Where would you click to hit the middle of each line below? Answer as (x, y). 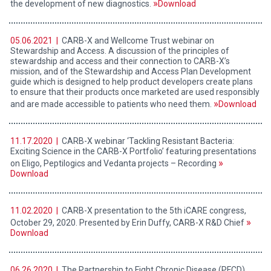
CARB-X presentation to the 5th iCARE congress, (153, 211)
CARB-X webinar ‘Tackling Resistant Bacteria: (147, 141)
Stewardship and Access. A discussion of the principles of (120, 51)
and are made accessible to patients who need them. (112, 104)
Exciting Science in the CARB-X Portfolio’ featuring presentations (133, 152)
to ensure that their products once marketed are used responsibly (135, 92)
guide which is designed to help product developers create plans (132, 82)
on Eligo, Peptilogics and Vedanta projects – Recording (114, 164)
